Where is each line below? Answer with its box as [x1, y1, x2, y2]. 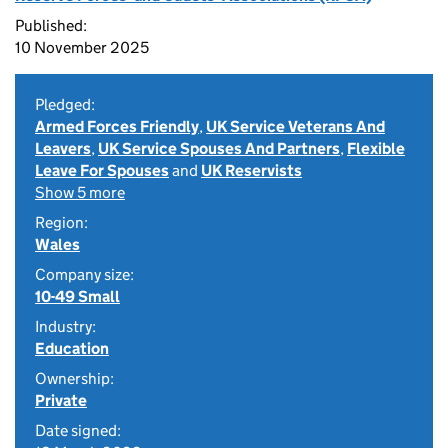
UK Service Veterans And [206, 117, 385, 136]
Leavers [35, 139, 91, 158]
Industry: [35, 317, 96, 336]
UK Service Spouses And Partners [98, 139, 340, 158]
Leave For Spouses [35, 161, 169, 180]
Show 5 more [35, 183, 125, 202]
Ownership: [35, 369, 114, 388]
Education [35, 339, 109, 358]
